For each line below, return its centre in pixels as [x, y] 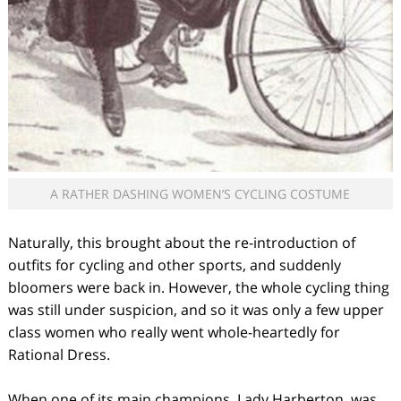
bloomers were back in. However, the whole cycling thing [198, 287]
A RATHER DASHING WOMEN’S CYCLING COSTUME [200, 193]
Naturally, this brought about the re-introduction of [181, 242]
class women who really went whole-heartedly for [174, 332]
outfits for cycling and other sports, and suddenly [174, 264]
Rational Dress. [59, 354]
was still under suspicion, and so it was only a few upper [196, 309]
